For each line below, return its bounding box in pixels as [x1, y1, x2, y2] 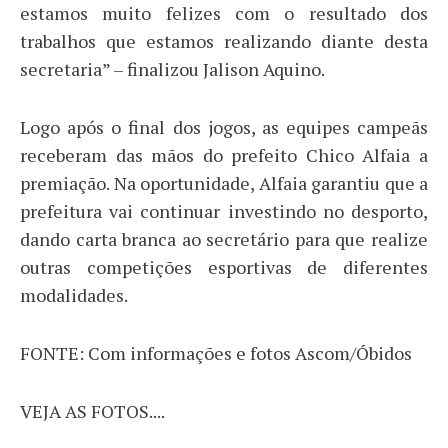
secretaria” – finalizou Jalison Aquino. [20, 57, 325, 82]
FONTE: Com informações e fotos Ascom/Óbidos [20, 341, 412, 366]
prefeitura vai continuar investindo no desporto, [20, 199, 428, 224]
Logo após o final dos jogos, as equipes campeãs [20, 115, 428, 140]
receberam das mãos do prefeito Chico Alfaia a [20, 143, 428, 168]
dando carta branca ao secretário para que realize [20, 227, 428, 252]
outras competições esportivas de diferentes [20, 255, 428, 280]
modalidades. [20, 283, 128, 308]
